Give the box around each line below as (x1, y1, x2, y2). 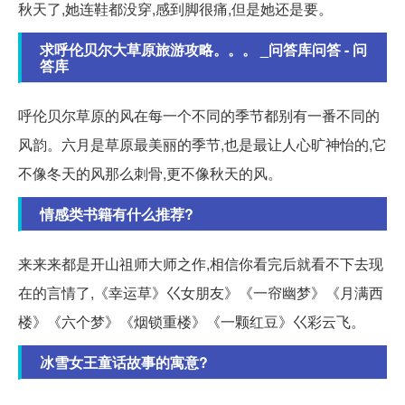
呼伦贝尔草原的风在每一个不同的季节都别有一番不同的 (18, 105, 380, 127)
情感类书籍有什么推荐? (40, 203, 193, 225)
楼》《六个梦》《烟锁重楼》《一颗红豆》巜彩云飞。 (18, 311, 365, 333)
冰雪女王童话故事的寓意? (40, 352, 208, 373)
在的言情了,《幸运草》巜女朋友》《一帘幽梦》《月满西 (18, 282, 383, 304)
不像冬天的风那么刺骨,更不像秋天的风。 (18, 163, 282, 184)
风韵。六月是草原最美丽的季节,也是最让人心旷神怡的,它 (18, 134, 387, 155)
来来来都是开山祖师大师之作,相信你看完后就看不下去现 (18, 253, 383, 275)
